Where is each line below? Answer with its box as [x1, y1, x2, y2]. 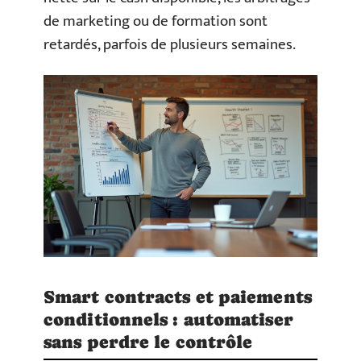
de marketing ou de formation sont [44, 9, 268, 34]
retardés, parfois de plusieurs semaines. [44, 32, 296, 57]
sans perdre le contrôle [44, 332, 253, 353]
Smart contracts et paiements [44, 287, 312, 308]
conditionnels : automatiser [44, 309, 293, 330]
